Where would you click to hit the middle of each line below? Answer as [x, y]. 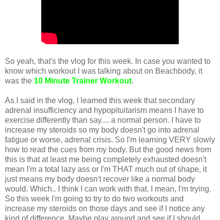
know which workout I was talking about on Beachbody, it [104, 71]
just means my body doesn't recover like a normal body [100, 179]
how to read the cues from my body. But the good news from [108, 150]
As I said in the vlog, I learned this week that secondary [100, 101]
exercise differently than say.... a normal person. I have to [103, 120]
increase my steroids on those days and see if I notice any [105, 209]
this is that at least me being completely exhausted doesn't [106, 160]
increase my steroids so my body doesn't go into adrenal [102, 130]
